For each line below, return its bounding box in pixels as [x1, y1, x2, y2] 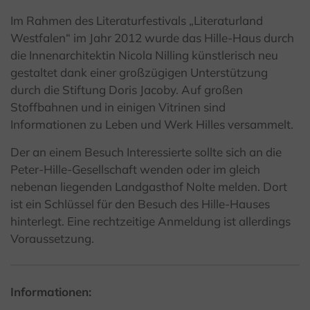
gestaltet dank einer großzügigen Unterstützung [10, 65, 268, 80]
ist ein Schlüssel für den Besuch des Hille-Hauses [10, 197, 270, 212]
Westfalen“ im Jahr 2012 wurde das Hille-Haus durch [10, 30, 294, 46]
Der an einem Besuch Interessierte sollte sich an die [10, 145, 282, 160]
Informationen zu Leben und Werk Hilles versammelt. [10, 117, 293, 132]
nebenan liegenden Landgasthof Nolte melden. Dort [10, 179, 287, 194]
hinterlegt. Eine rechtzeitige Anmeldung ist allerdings [10, 214, 291, 229]
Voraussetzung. [10, 231, 94, 246]
